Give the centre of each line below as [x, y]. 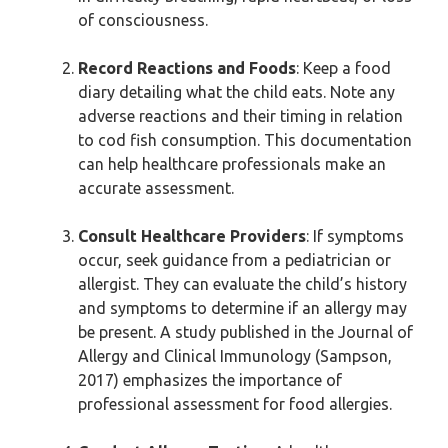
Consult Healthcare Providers [192, 236]
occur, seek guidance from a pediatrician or [234, 260]
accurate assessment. [156, 188]
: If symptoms [355, 236]
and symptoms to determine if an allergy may [242, 308]
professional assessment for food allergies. [235, 404]
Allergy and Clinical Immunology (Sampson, [235, 356]
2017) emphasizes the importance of [210, 380]
